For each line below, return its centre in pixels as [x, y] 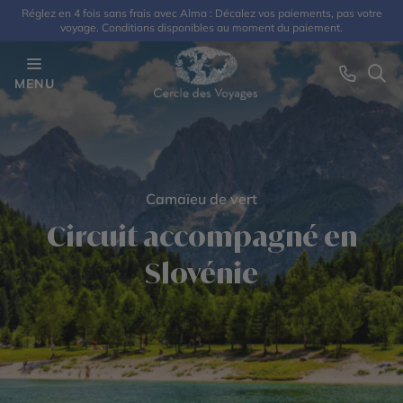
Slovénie [201, 273]
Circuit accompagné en [201, 236]
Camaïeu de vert [201, 199]
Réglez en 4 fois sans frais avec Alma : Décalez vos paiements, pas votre [201, 13]
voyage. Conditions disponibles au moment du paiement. [201, 27]
